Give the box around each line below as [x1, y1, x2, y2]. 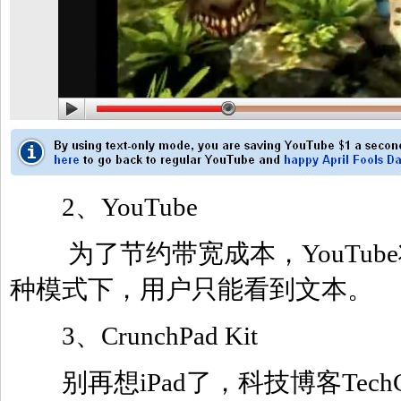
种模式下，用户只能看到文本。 [10, 275, 373, 303]
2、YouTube [10, 192, 198, 221]
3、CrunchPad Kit [10, 321, 258, 350]
